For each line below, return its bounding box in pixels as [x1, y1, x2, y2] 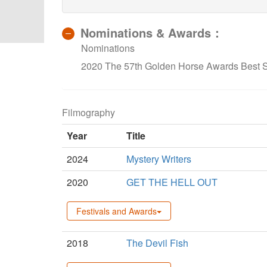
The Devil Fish [126, 235, 188, 250]
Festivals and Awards [76, 204, 157, 217]
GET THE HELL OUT [126, 175, 218, 189]
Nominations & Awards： [80, 23, 223, 41]
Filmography [62, 105, 115, 119]
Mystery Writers [126, 151, 191, 166]
